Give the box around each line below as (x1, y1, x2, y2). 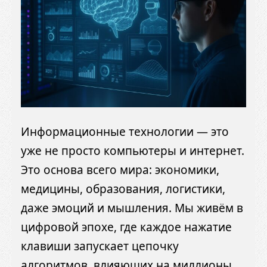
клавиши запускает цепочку (21, 238, 179, 254)
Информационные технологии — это (21, 124, 229, 140)
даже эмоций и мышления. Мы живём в (21, 200, 243, 216)
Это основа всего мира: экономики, (21, 162, 219, 178)
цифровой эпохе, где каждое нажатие (21, 219, 232, 235)
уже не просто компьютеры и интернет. (21, 143, 244, 159)
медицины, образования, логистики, (21, 181, 225, 197)
